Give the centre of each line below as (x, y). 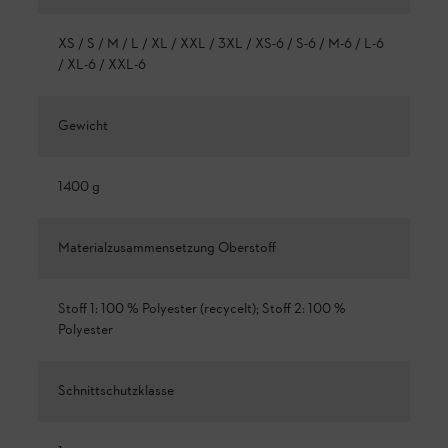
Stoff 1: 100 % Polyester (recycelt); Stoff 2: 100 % (202, 309)
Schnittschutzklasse (116, 391)
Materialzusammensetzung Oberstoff (167, 248)
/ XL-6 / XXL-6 (102, 65)
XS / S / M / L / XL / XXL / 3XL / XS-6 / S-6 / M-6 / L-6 (221, 44)
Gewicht (83, 126)
